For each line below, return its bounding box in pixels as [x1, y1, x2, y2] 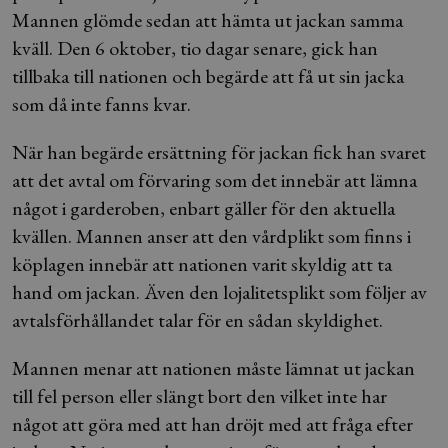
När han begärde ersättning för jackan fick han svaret [12, 139, 426, 165]
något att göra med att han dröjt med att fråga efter [12, 411, 413, 437]
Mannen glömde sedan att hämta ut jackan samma [12, 7, 403, 33]
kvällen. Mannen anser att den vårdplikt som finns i [12, 223, 411, 249]
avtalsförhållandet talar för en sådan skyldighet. [12, 307, 383, 333]
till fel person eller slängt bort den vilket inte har [12, 383, 387, 409]
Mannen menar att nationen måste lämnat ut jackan [12, 355, 415, 381]
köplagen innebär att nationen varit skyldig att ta [12, 251, 392, 277]
